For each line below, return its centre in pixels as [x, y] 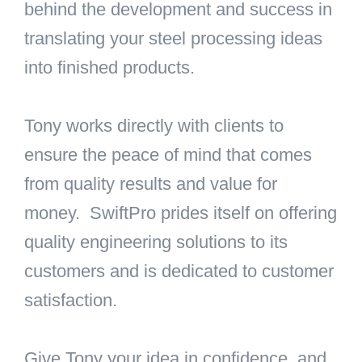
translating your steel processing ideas [173, 39]
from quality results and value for [151, 184]
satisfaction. [71, 301]
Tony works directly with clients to [154, 126]
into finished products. [112, 68]
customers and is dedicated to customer [179, 271]
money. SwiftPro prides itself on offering [181, 213]
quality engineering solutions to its [156, 242]
